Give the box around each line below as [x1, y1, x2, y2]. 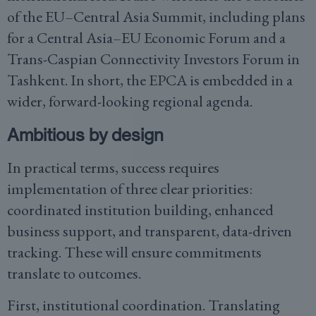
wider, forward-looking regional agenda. [7, 91, 253, 111]
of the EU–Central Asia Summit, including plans [7, 6, 305, 27]
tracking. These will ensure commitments [7, 242, 262, 262]
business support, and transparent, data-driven [7, 221, 292, 241]
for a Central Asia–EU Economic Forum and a [7, 28, 286, 48]
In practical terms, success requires [7, 157, 219, 178]
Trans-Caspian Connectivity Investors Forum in [7, 49, 300, 69]
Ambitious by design [7, 124, 164, 145]
